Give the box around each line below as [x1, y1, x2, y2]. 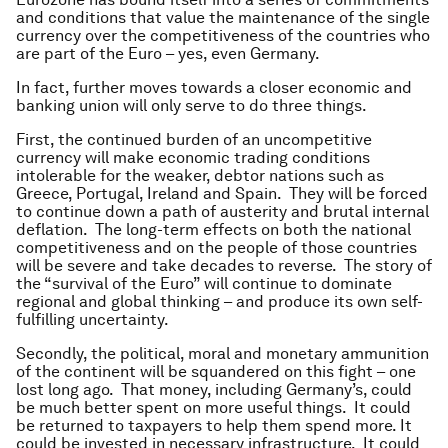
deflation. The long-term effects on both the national [16, 220, 411, 239]
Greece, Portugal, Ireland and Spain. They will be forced [16, 184, 428, 203]
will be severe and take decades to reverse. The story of [16, 256, 432, 275]
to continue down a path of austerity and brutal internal [16, 202, 429, 221]
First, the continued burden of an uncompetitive [16, 130, 372, 149]
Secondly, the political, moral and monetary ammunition [16, 344, 429, 363]
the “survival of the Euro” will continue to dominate [16, 274, 392, 293]
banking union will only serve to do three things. [16, 96, 367, 115]
